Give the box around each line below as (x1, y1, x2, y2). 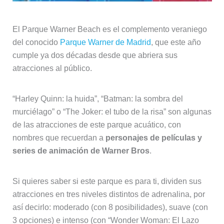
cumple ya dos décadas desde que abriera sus (12, 51, 177, 60)
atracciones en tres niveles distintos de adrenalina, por (12, 190, 205, 199)
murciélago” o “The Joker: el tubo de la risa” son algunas (12, 107, 211, 116)
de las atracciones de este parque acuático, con (12, 120, 181, 129)
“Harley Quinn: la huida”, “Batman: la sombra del (12, 94, 183, 103)
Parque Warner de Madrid (59, 38, 151, 47)
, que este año (150, 38, 201, 47)
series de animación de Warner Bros (12, 146, 149, 155)
